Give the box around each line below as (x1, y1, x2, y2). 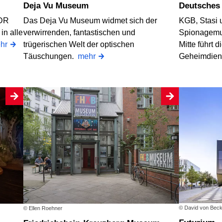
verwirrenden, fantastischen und (23, 28, 136, 37)
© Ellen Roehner (23, 205, 63, 211)
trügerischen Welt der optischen (23, 40, 135, 49)
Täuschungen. (23, 52, 78, 60)
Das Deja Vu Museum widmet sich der (23, 16, 158, 25)
